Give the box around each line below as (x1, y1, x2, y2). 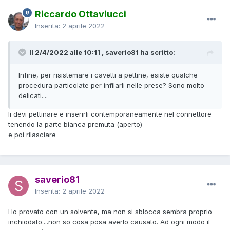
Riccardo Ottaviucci (35, 8, 126, 20)
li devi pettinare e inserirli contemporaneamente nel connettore (8, 109, 212, 118)
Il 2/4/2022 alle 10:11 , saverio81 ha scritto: (29, 48, 175, 56)
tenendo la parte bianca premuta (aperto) (8, 120, 142, 128)
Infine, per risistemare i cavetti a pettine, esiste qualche (18, 70, 198, 79)
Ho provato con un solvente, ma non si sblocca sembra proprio (8, 207, 212, 216)
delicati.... (18, 91, 48, 100)
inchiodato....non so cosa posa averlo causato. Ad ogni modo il (8, 217, 210, 226)
